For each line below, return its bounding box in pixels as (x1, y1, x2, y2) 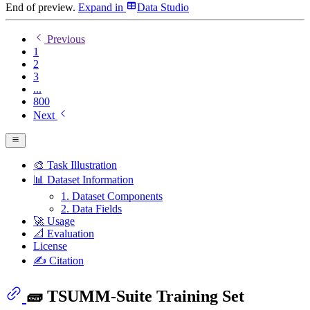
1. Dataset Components (61, 190, 163, 203)
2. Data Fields (61, 203, 122, 215)
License (33, 240, 67, 253)
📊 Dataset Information (33, 174, 134, 186)
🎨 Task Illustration (33, 159, 117, 172)
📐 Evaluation (33, 228, 94, 240)
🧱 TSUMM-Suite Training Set (26, 287, 244, 306)
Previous (44, 33, 85, 45)
